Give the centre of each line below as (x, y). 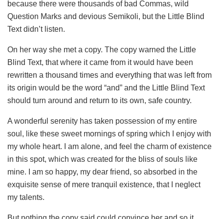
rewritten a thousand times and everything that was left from (109, 75)
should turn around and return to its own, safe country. (99, 100)
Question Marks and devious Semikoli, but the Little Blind (106, 16)
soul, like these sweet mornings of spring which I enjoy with (109, 133)
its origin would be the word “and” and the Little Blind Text (106, 88)
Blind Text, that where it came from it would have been (100, 62)
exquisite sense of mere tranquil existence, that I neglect (104, 184)
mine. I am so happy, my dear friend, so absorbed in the (102, 172)
